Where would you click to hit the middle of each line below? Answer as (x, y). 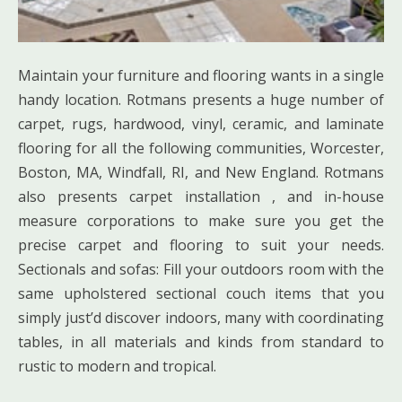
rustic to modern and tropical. (117, 366)
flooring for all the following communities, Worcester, (201, 148)
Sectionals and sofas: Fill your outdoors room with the (201, 269)
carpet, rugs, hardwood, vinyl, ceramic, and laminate (201, 123)
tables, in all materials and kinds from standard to (201, 341)
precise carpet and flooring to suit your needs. (201, 245)
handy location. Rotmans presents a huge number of (201, 99)
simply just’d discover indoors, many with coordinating (201, 317)
